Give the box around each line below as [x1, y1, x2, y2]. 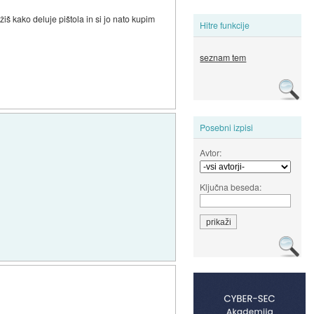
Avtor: [200, 146, 222, 158]
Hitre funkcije [200, 19, 250, 32]
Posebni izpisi [200, 121, 254, 133]
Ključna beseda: [200, 180, 262, 193]
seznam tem [200, 51, 247, 64]
